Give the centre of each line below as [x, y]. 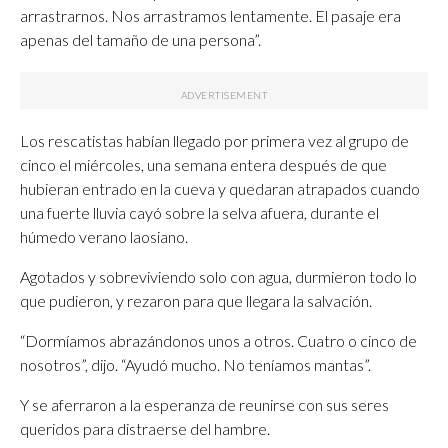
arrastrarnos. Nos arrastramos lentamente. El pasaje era [210, 15]
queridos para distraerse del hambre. [145, 428]
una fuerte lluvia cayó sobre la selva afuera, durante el [199, 212]
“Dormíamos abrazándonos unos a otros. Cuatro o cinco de [218, 340]
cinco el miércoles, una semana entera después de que [203, 164]
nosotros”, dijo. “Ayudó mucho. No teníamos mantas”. [195, 364]
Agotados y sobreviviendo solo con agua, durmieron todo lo [218, 276]
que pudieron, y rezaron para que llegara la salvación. [196, 300]
